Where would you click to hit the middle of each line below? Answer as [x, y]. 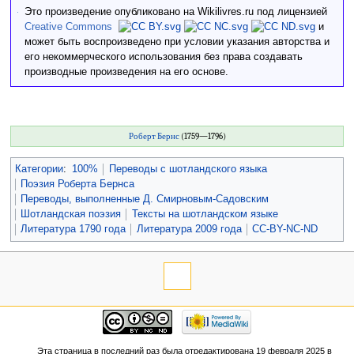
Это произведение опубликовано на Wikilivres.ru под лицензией [176, 11]
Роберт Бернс [154, 137]
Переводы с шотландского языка [188, 169]
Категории [39, 169]
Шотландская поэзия [71, 214]
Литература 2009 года [189, 229]
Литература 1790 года [73, 229]
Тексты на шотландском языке [205, 214]
